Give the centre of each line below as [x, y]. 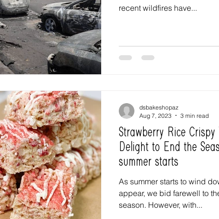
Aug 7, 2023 [155, 115]
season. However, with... [161, 205]
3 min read [195, 115]
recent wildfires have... [158, 8]
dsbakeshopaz [159, 107]
